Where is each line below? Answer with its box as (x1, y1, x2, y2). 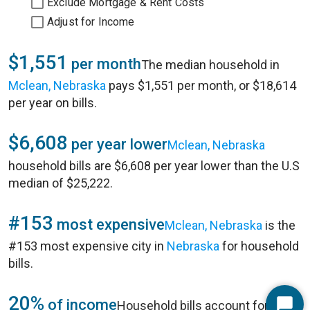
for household (219, 239, 299, 253)
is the (262, 218, 295, 232)
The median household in (141, 57, 280, 72)
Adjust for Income (47, 15, 135, 28)
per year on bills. (8, 95, 97, 110)
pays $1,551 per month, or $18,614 (106, 78, 296, 93)
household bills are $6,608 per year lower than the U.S (8, 158, 300, 173)
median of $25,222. (8, 176, 113, 190)
